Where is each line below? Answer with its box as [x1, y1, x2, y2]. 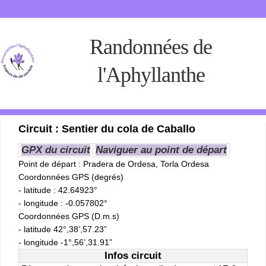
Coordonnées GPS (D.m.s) [18, 211, 119, 221]
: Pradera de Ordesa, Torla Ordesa [76, 159, 209, 169]
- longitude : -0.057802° [18, 198, 107, 208]
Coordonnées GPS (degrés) [18, 172, 123, 182]
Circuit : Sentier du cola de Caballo [18, 123, 195, 135]
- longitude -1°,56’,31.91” [18, 237, 112, 247]
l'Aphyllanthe [97, 63, 205, 87]
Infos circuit [104, 250, 161, 261]
